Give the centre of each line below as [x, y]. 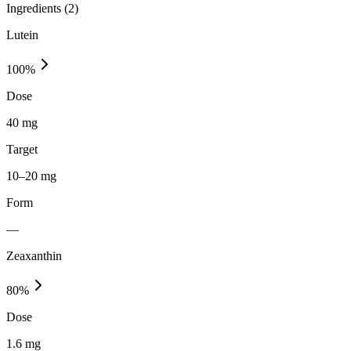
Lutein [22, 34]
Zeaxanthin [34, 255]
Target [22, 149]
